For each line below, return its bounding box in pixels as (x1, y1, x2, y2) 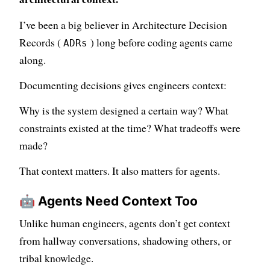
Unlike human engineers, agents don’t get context (19, 215, 230, 230)
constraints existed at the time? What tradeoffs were (19, 121, 240, 136)
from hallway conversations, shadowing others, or (19, 233, 231, 248)
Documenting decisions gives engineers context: (19, 78, 227, 93)
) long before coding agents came (90, 35, 233, 50)
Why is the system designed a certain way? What (19, 103, 228, 118)
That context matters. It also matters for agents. (19, 163, 220, 178)
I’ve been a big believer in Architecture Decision (19, 17, 227, 33)
